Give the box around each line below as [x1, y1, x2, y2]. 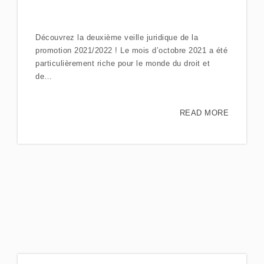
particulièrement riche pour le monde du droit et [35, 58, 210, 68]
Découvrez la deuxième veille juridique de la [35, 32, 198, 42]
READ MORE [179, 108, 229, 117]
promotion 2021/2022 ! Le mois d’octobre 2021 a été [35, 45, 227, 55]
